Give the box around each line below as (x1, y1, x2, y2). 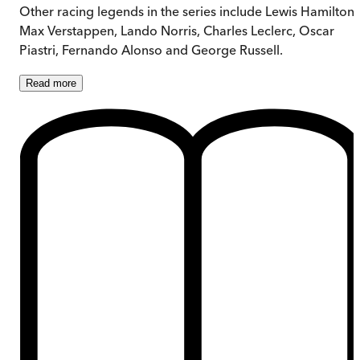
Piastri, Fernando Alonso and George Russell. (19, 42, 283, 59)
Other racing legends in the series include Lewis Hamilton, (19, 3, 358, 20)
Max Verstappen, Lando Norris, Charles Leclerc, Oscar (19, 22, 334, 39)
